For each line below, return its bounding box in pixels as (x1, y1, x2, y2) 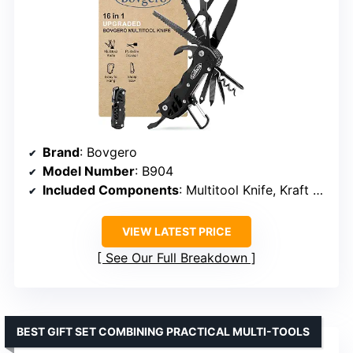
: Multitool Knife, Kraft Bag (179, 182, 313, 199)
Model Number (43, 163, 135, 180)
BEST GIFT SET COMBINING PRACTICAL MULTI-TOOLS (17, 325, 310, 339)
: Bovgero (80, 144, 137, 161)
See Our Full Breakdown (106, 250, 247, 266)
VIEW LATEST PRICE (121, 225, 232, 239)
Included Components (43, 182, 179, 199)
